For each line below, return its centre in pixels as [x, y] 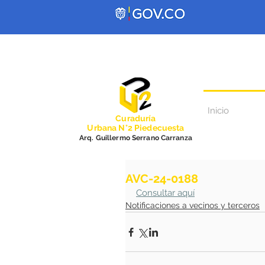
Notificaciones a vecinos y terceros [193, 205]
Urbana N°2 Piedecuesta [136, 128]
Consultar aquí [165, 193]
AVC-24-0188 [162, 179]
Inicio [218, 111]
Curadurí [133, 118]
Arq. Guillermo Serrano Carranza [136, 138]
